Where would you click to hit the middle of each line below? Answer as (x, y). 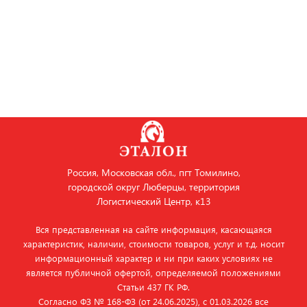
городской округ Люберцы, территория (153, 187)
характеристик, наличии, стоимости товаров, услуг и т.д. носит (153, 244)
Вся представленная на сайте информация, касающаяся (153, 229)
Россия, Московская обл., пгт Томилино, (153, 172)
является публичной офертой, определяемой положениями (153, 272)
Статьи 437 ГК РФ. (153, 287)
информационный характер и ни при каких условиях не (153, 258)
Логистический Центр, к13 (153, 201)
